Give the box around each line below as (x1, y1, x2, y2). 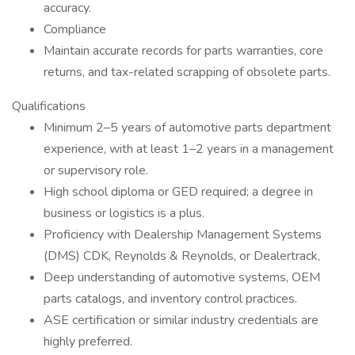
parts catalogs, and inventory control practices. (44, 290, 297, 307)
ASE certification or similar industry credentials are (44, 311, 319, 329)
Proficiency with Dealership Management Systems (44, 226, 322, 243)
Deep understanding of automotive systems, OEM (44, 269, 320, 286)
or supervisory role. (44, 162, 148, 179)
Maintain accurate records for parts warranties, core (44, 42, 323, 59)
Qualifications (12, 97, 86, 115)
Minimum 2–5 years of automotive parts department (44, 119, 331, 136)
